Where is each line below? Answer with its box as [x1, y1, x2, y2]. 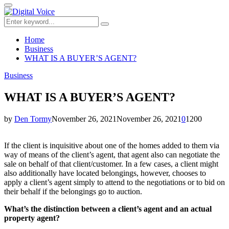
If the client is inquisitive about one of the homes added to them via [4, 141, 219, 150]
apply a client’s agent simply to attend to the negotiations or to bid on [4, 177, 225, 187]
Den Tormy [14, 114, 52, 123]
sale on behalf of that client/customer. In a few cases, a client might [4, 159, 218, 168]
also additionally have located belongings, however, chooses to [4, 168, 206, 177]
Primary [8, 4, 31, 12]
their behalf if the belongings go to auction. [4, 187, 142, 196]
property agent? [4, 213, 60, 222]
